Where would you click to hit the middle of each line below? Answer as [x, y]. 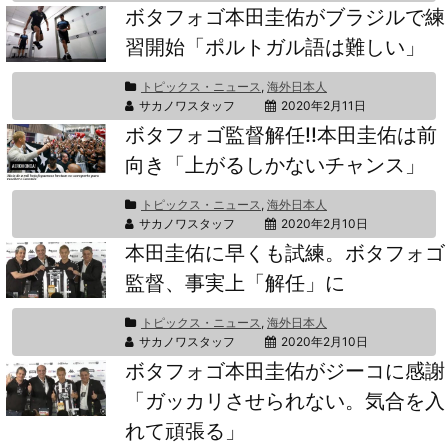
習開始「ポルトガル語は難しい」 [275, 47]
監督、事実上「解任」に [235, 283]
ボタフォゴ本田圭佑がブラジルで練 [285, 17]
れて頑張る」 [185, 431]
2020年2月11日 [323, 105]
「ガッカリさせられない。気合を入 [285, 401]
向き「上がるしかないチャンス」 [275, 165]
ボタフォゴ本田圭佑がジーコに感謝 [285, 371]
